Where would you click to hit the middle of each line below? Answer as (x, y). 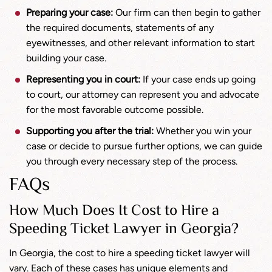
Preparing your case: (70, 12)
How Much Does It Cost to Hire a (114, 212)
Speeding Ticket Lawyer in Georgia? (124, 230)
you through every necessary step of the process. (132, 161)
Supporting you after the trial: (90, 131)
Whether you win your (202, 131)
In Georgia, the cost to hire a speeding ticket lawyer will (130, 253)
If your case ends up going (198, 79)
